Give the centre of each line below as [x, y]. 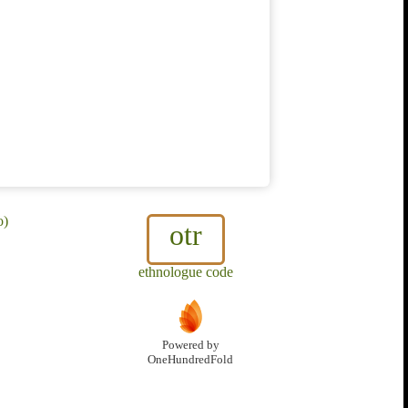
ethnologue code [186, 272]
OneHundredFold [190, 360]
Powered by [190, 346]
